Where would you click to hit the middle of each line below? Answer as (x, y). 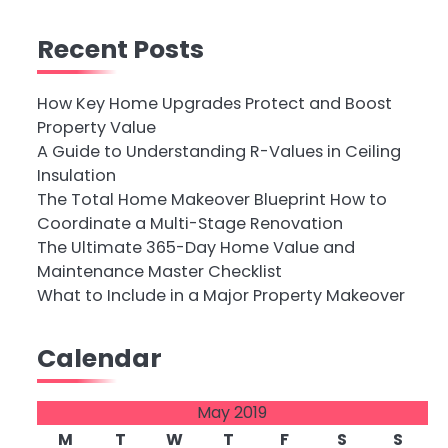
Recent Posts (120, 49)
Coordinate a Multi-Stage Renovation (189, 223)
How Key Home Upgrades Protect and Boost (214, 103)
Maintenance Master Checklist (159, 271)
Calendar (99, 358)
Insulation (76, 175)
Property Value (96, 127)
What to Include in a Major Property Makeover (220, 295)
